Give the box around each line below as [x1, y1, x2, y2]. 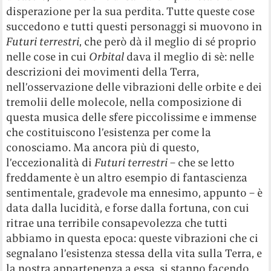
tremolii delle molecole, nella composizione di [6, 95, 243, 109]
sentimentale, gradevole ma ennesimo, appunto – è [6, 186, 263, 200]
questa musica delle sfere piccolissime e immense [6, 110, 257, 125]
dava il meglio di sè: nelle [126, 50, 255, 64]
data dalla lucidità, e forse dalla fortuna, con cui [6, 201, 250, 215]
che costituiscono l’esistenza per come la [6, 125, 212, 140]
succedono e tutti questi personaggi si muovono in [6, 19, 263, 34]
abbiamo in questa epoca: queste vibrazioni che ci [6, 231, 259, 246]
